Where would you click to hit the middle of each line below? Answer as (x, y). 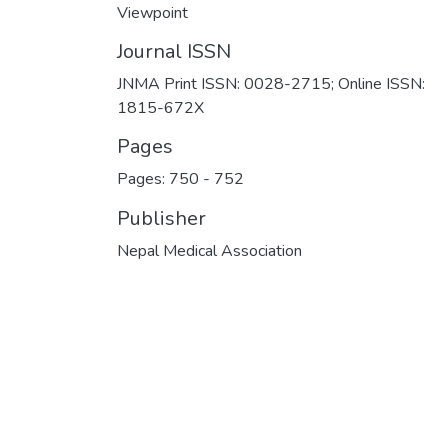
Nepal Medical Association (209, 251)
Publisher (161, 218)
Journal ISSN (174, 51)
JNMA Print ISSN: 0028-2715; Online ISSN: (271, 84)
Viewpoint (152, 13)
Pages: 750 (160, 179)
